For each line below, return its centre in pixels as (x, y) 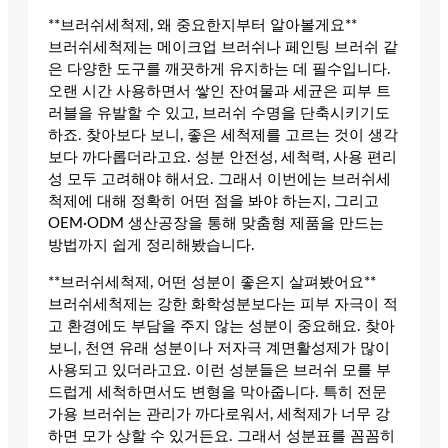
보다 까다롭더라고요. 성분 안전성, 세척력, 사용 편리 (222, 158)
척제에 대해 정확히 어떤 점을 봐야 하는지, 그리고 (213, 202)
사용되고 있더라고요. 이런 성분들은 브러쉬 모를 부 (219, 370)
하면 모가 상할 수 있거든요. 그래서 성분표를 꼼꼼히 (221, 436)
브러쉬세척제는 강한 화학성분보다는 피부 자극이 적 (223, 304)
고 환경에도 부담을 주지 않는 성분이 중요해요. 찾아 (221, 326)
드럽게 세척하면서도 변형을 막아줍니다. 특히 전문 (217, 392)
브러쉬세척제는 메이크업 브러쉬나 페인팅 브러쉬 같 (223, 48)
